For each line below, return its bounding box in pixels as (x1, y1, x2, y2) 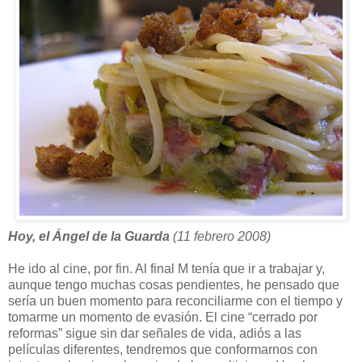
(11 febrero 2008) (173, 229, 271, 243)
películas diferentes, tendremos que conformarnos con (8, 342, 318, 356)
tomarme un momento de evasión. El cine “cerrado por (8, 309, 318, 324)
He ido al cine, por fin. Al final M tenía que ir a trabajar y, (8, 261, 325, 276)
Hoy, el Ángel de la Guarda (8, 229, 173, 243)
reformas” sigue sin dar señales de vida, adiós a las (8, 326, 301, 340)
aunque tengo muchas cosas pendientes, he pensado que (8, 277, 339, 292)
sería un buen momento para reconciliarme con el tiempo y (8, 293, 343, 308)
